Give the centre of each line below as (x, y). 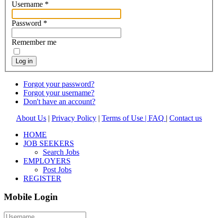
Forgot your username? (59, 92)
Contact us (186, 118)
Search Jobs (61, 152)
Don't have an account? (59, 101)
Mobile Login (31, 197)
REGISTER (42, 178)
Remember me (34, 42)
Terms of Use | (125, 118)
